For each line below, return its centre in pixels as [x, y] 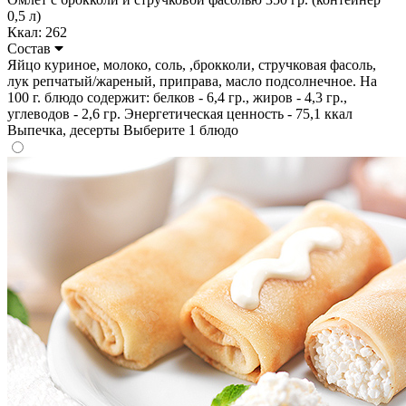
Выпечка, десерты [65, 130]
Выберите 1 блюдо [181, 130]
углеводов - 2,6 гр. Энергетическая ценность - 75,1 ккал [180, 113]
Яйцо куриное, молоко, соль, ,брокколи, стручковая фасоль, [192, 64]
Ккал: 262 [37, 32]
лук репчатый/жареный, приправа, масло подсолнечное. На [192, 81]
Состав [31, 48]
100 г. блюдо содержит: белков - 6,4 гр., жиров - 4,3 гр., [177, 97]
